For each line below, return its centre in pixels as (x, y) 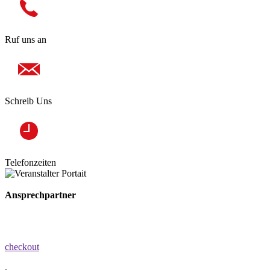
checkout (22, 246)
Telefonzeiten (30, 162)
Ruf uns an (26, 39)
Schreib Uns (28, 101)
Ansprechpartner (40, 195)
